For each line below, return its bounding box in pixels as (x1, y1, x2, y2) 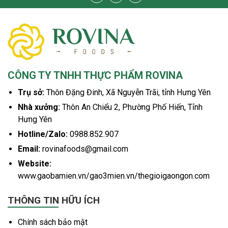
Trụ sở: (18, 88, 46, 98)
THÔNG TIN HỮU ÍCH (8, 194, 100, 207)
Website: (18, 159, 51, 169)
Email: (18, 144, 42, 154)
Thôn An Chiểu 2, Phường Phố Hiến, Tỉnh (62, 102, 203, 112)
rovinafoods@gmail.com (42, 144, 128, 154)
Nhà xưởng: (18, 102, 62, 112)
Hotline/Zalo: (18, 129, 68, 139)
